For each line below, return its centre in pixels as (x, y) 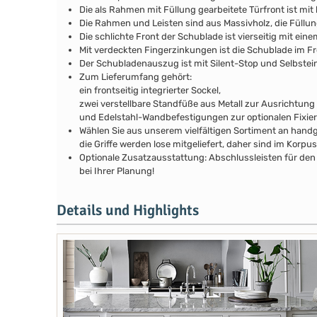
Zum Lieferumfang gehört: (136, 76)
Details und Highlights (128, 210)
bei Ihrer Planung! (117, 171)
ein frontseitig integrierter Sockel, (150, 90)
